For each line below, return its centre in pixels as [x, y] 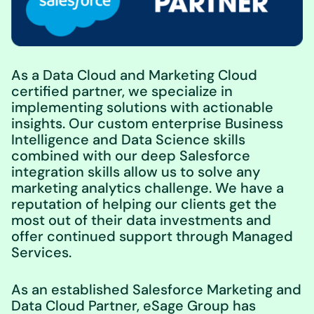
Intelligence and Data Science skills [128, 140]
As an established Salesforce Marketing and [156, 290]
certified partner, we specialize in [122, 91]
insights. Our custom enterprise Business [147, 124]
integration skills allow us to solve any [136, 172]
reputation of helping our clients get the [144, 204]
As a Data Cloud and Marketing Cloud [134, 75]
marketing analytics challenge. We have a [148, 188]
